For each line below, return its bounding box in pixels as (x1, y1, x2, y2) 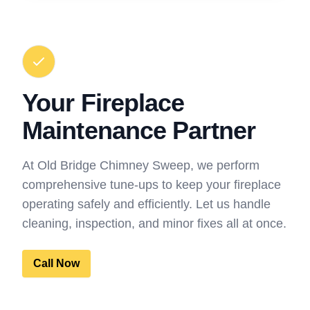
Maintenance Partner (22, 116, 255, 145)
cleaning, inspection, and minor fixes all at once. (22, 216, 286, 230)
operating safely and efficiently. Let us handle (22, 197, 271, 211)
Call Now (33, 257, 80, 269)
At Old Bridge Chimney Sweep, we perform (22, 158, 259, 172)
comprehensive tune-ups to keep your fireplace (22, 177, 281, 192)
